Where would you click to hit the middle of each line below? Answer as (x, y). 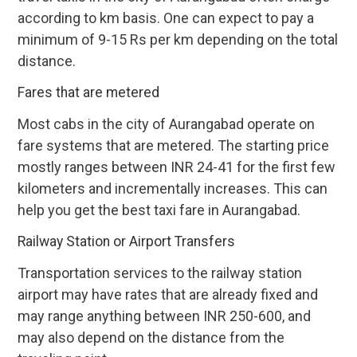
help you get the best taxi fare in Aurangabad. (159, 210)
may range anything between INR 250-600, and (165, 316)
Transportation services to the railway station (160, 273)
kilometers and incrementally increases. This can (173, 189)
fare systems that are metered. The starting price (174, 146)
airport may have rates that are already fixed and (168, 295)
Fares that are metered (89, 93)
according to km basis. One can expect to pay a (166, 18)
